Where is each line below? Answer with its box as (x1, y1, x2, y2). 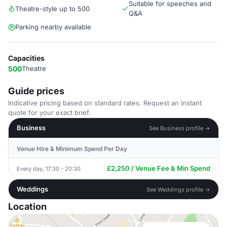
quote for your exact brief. (8, 108, 91, 117)
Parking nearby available (15, 23, 91, 31)
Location (8, 201, 47, 212)
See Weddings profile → (146, 185, 210, 193)
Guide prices (8, 86, 64, 96)
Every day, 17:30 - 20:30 (17, 165, 81, 172)
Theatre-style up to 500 (15, 4, 90, 13)
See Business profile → (149, 124, 210, 132)
